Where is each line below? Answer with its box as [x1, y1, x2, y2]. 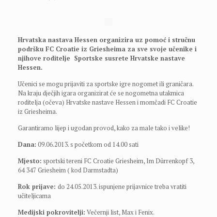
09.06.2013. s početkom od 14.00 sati [36, 140, 139, 149]
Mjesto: [17, 156, 42, 165]
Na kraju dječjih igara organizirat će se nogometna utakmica [17, 89, 184, 97]
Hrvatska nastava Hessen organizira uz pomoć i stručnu [17, 35, 195, 44]
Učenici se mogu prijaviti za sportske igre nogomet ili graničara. [17, 79, 193, 88]
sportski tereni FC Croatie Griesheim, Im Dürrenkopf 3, [41, 156, 194, 165]
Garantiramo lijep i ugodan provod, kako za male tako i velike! [17, 124, 190, 132]
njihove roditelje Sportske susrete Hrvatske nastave [17, 54, 185, 62]
